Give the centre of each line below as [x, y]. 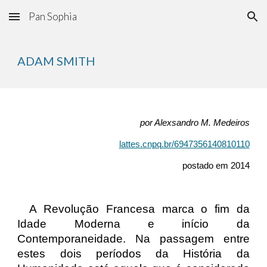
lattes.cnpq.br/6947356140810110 [184, 144]
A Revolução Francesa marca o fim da [139, 209]
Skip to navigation [220, 22]
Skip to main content [52, 22]
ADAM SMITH [57, 61]
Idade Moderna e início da [133, 224]
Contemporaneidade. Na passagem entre [133, 239]
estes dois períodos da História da [133, 254]
